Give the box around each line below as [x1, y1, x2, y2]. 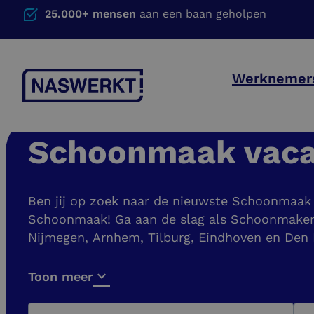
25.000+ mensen [45, 7, 136, 20]
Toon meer [28, 269, 93, 284]
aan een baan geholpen [136, 7, 266, 20]
